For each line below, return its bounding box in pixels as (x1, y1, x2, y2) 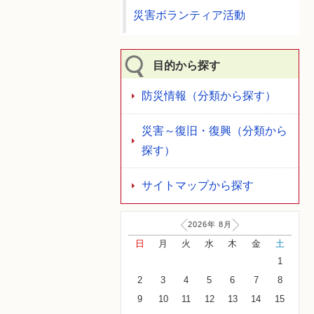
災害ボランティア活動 (133, 9, 245, 21)
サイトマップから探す (142, 179, 254, 191)
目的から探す (153, 60, 220, 71)
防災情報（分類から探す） (142, 90, 276, 102)
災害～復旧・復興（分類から (142, 125, 287, 137)
